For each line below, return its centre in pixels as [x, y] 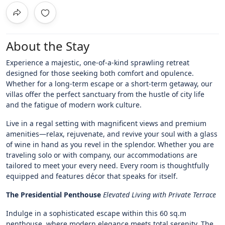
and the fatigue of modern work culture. [74, 104]
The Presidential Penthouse [53, 194]
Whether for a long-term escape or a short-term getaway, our [109, 83]
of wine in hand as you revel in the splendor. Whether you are [110, 144]
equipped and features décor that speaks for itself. [92, 176]
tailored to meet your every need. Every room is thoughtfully [107, 165]
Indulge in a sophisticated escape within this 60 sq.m [96, 213]
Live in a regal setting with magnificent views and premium [106, 123]
